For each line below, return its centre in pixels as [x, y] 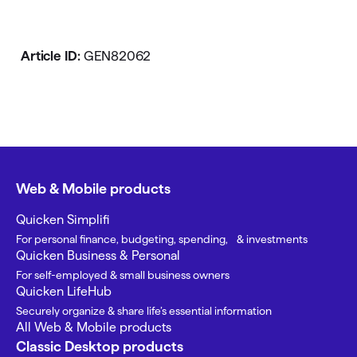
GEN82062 [117, 56]
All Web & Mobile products [94, 327]
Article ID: [52, 56]
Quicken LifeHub [64, 291]
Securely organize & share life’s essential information [144, 311]
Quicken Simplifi [63, 220]
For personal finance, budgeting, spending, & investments [162, 239]
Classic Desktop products [100, 346]
